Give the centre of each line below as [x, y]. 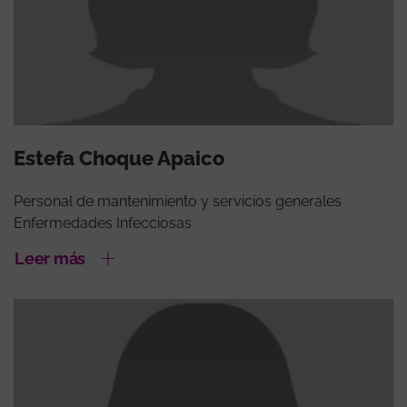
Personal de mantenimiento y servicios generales [178, 201]
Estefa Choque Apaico [119, 158]
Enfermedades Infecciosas [103, 223]
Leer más [50, 258]
